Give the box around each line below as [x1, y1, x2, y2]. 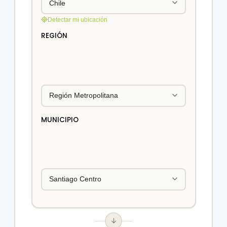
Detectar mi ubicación [48, 16, 107, 23]
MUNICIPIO [41, 115, 79, 125]
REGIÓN [41, 31, 67, 41]
